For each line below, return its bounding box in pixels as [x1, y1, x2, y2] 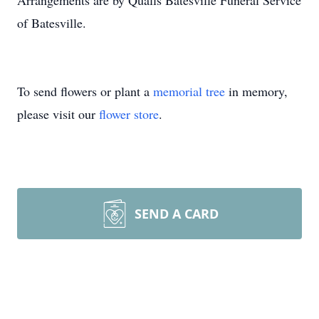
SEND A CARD [135, 205, 219, 222]
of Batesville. [17, 14, 86, 31]
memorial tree [153, 83, 225, 100]
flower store [99, 105, 159, 122]
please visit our [17, 105, 99, 122]
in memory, [225, 83, 288, 100]
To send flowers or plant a [17, 83, 153, 100]
